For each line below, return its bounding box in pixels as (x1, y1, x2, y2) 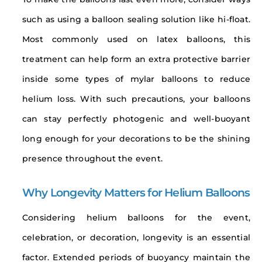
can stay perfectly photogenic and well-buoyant (22, 114, 250, 124)
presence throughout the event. (22, 154, 163, 164)
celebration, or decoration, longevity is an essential (22, 233, 250, 243)
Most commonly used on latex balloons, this (22, 35, 250, 44)
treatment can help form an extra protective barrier (22, 54, 250, 64)
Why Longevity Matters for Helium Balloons (22, 185, 250, 200)
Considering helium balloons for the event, (22, 213, 250, 223)
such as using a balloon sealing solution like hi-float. (22, 15, 250, 25)
